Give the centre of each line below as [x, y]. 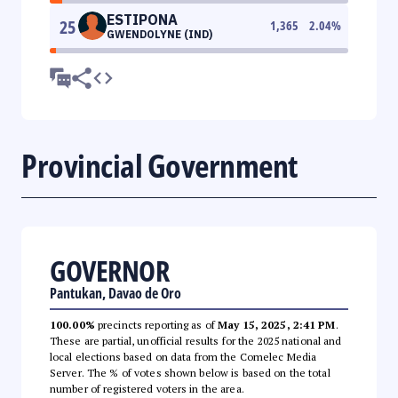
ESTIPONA [142, 19]
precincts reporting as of [156, 324]
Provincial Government [159, 165]
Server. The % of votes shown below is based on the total [190, 372]
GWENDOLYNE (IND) [159, 34]
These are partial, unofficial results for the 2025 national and [196, 340]
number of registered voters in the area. [147, 388]
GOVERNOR [109, 270]
